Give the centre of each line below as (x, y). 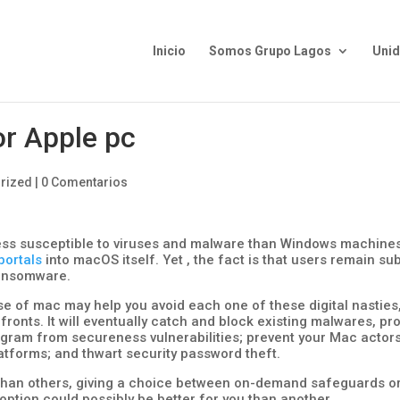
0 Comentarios (85, 182)
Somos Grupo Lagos (270, 51)
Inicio (169, 51)
